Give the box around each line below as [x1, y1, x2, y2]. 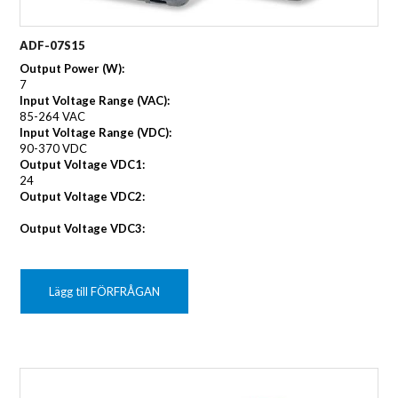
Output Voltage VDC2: [20, 188, 146, 203]
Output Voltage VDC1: [20, 156, 146, 171]
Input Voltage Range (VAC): [20, 92, 171, 107]
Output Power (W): [20, 60, 125, 76]
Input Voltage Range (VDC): [20, 124, 172, 139]
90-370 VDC [20, 140, 88, 155]
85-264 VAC [20, 108, 86, 123]
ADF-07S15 [20, 37, 86, 52]
